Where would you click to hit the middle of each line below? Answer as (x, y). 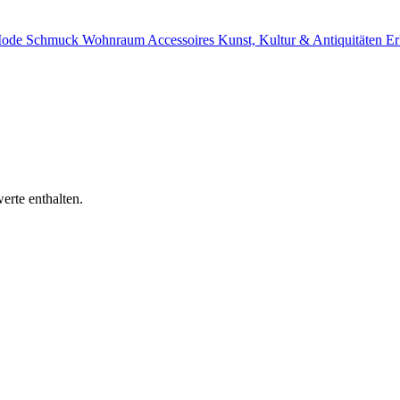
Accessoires (183, 39)
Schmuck (54, 39)
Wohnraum (115, 39)
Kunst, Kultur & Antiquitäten (302, 39)
